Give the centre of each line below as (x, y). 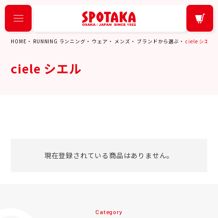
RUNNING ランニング (59, 41)
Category (109, 212)
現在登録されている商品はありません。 (109, 155)
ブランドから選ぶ (158, 41)
